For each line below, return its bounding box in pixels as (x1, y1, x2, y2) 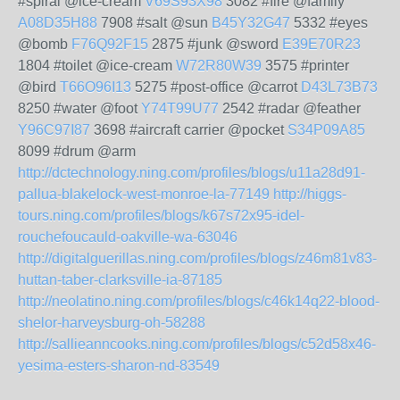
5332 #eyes (290, 15, 368, 30)
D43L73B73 (301, 79, 378, 95)
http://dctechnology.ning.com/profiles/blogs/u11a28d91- (18, 165, 365, 180)
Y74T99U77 (141, 101, 219, 116)
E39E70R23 (282, 37, 361, 52)
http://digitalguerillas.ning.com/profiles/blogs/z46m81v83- (18, 251, 377, 266)
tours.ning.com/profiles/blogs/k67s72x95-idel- (18, 208, 304, 223)
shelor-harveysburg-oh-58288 (18, 315, 205, 330)
